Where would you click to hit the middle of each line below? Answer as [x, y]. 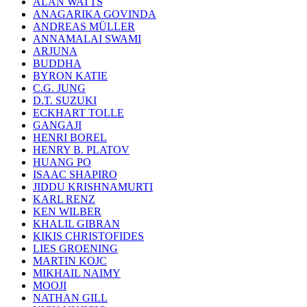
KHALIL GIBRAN [76, 224]
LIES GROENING [75, 248]
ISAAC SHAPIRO [75, 174]
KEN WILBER [67, 211]
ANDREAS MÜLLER [84, 26]
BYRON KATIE [70, 76]
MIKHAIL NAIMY [77, 273]
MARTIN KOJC [70, 261]
